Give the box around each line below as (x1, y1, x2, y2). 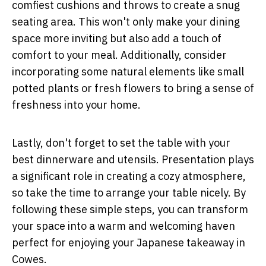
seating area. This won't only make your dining (12, 14, 240, 28)
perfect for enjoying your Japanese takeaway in (12, 235, 245, 249)
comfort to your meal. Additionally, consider (12, 47, 227, 62)
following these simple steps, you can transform (12, 202, 248, 216)
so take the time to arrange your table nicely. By (12, 185, 246, 199)
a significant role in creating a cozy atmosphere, (12, 169, 246, 183)
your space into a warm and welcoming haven (12, 218, 235, 233)
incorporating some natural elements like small (12, 64, 244, 78)
